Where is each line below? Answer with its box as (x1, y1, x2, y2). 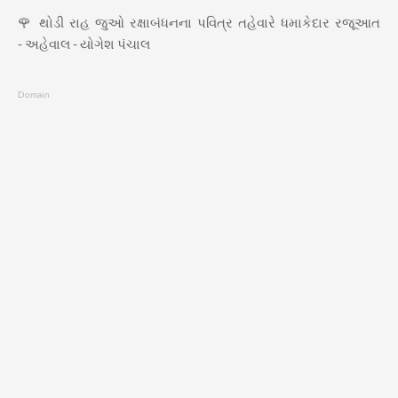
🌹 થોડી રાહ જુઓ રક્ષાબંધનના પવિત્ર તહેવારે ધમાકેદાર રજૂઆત (18, 13, 380, 30)
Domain (18, 88, 50, 99)
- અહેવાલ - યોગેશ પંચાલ (18, 35, 150, 52)
